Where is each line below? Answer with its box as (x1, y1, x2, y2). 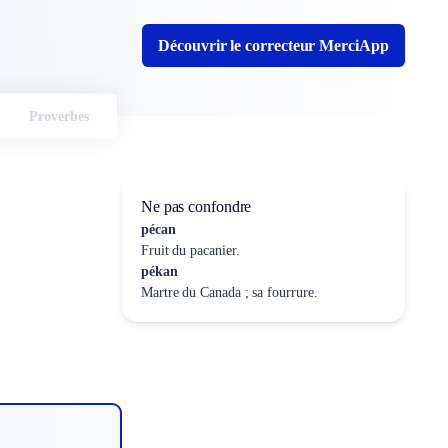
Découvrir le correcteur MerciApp (158, 37, 389, 54)
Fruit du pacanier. (140, 243, 240, 258)
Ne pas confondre (140, 198, 252, 215)
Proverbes (28, 108, 89, 124)
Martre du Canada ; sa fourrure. (140, 285, 318, 300)
